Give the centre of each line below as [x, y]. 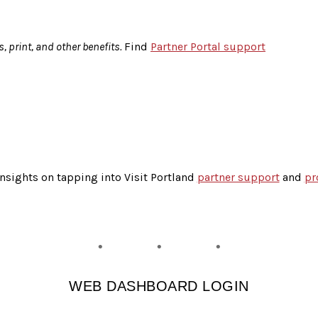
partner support [238, 177]
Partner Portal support [208, 46]
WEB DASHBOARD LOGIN [159, 286]
